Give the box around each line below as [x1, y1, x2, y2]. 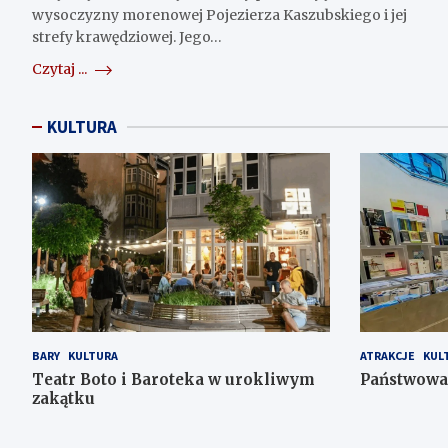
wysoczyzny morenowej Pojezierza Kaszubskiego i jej [32, 6, 407, 25]
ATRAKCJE [359, 347, 415, 363]
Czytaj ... [32, 60, 90, 79]
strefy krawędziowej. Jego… [32, 28, 222, 47]
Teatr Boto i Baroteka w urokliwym [32, 369, 315, 389]
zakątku [32, 388, 95, 408]
